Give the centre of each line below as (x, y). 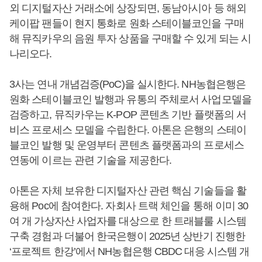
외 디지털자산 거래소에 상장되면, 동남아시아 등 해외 (128, 8)
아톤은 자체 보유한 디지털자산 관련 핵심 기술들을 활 (128, 190)
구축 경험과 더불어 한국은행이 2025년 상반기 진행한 (127, 236)
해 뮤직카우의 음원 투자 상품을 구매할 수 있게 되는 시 (130, 38)
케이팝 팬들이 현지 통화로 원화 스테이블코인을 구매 (127, 23)
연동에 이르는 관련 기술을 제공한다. (91, 160)
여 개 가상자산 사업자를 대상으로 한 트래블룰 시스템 (128, 221)
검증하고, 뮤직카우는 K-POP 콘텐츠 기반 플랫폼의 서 (128, 114)
